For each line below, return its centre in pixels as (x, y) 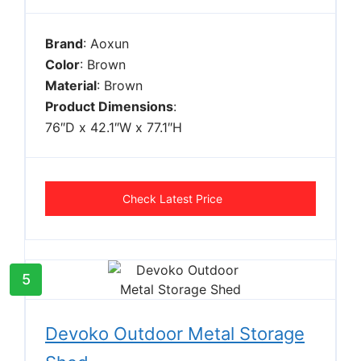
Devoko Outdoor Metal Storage (175, 333)
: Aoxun (106, 43)
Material (71, 85)
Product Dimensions (109, 106)
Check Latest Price (172, 198)
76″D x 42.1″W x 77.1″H (114, 127)
